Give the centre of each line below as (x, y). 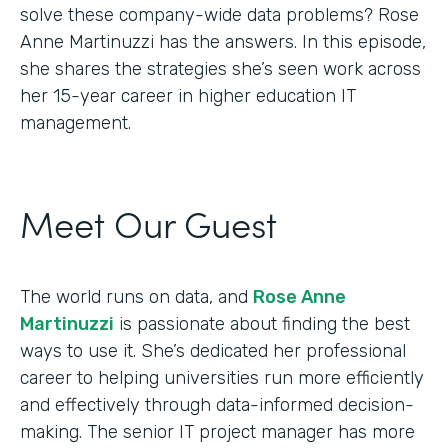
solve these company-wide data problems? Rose (219, 14)
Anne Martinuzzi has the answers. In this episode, (223, 41)
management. (75, 122)
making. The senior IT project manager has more (217, 431)
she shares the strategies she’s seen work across (220, 68)
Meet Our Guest (148, 222)
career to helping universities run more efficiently (222, 377)
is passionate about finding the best (262, 323)
